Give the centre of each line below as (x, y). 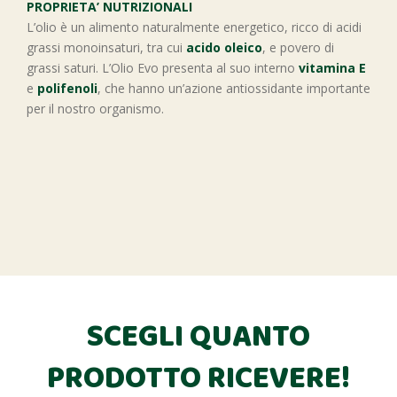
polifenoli (66, 88)
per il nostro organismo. (95, 109)
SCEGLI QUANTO (198, 338)
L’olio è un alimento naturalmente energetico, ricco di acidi (194, 27)
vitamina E (332, 68)
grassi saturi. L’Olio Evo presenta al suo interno (163, 68)
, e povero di (298, 47)
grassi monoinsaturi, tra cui (106, 47)
